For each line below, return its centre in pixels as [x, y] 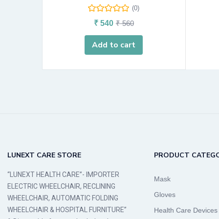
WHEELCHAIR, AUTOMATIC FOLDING [63, 198]
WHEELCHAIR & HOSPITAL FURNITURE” [67, 209]
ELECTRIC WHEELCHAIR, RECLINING [61, 186]
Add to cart [114, 45]
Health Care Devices [186, 210]
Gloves [165, 194]
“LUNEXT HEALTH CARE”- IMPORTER [63, 174]
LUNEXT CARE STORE [44, 155]
